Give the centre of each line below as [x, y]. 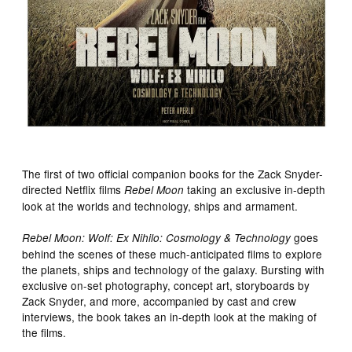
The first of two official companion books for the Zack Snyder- [173, 173]
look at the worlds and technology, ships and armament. [160, 205]
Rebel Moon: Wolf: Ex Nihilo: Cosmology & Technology [157, 237]
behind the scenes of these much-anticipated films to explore [172, 253]
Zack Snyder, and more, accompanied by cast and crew [159, 301]
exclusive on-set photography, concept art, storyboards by [166, 285]
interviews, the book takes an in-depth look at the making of [170, 316]
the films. [44, 332]
